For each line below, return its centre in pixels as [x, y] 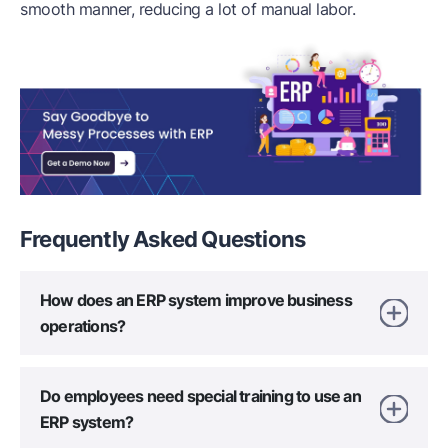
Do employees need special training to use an [200, 395]
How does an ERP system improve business [196, 299]
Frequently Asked [111, 238]
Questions [253, 238]
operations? [83, 325]
